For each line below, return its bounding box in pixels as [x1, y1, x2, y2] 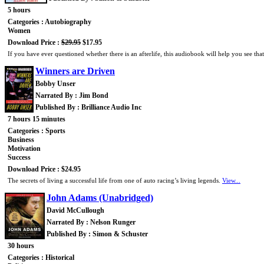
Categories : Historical [8, 253, 74, 262]
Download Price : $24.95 [8, 165, 81, 174]
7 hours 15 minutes [8, 115, 65, 124]
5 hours [8, 6, 31, 15]
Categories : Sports [8, 127, 65, 136]
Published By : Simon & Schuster [47, 230, 148, 239]
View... [222, 177, 240, 184]
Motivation [8, 144, 41, 153]
